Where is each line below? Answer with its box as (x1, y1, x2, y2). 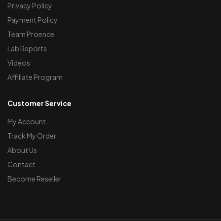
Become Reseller (7, 174, 62, 183)
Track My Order (7, 131, 56, 140)
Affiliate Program (7, 72, 63, 81)
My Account (7, 116, 46, 126)
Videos (7, 58, 30, 67)
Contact (7, 159, 36, 169)
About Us (7, 145, 37, 154)
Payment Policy (7, 15, 58, 24)
